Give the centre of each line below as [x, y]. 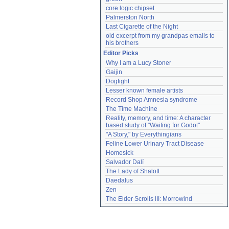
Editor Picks [121, 53]
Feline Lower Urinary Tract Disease [155, 144]
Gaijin [114, 72]
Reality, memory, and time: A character [158, 118]
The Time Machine [132, 109]
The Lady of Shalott [133, 171]
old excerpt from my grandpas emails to [160, 36]
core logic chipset [130, 8]
